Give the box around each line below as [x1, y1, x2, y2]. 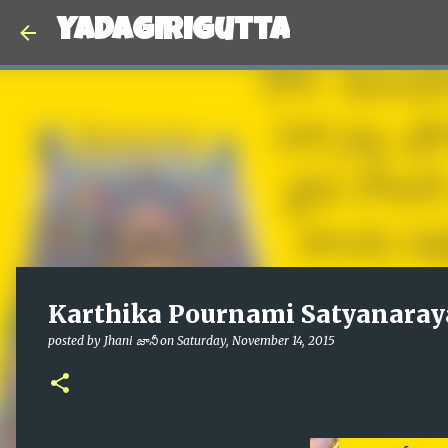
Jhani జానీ [104, 333, 157, 348]
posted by [48, 333, 104, 348]
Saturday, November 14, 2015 [177, 333, 335, 348]
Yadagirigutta [56, 16, 290, 49]
